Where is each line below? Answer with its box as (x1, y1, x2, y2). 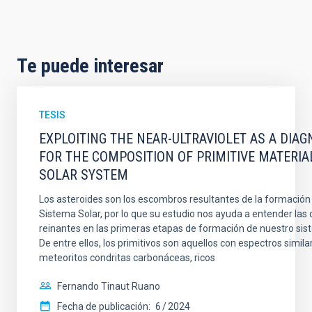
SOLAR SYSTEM (39, 166, 128, 183)
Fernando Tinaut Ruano (57, 281, 160, 292)
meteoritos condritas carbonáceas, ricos (39, 252, 215, 263)
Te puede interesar (17, 54, 164, 77)
